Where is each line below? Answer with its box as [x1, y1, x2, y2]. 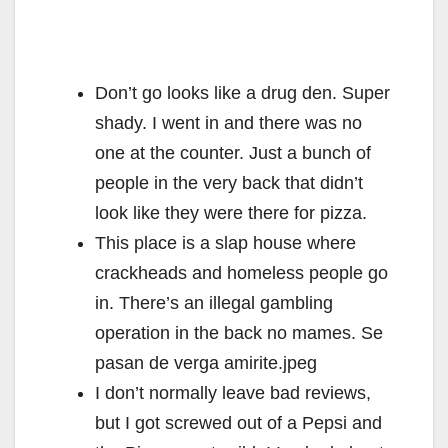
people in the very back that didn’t [95, 172, 363, 193]
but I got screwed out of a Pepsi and [95, 412, 382, 433]
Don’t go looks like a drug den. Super [95, 82, 390, 103]
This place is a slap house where [95, 232, 356, 253]
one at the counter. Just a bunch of [95, 142, 371, 163]
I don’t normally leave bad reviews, [95, 382, 371, 403]
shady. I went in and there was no [95, 112, 362, 133]
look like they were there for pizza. [95, 202, 367, 223]
